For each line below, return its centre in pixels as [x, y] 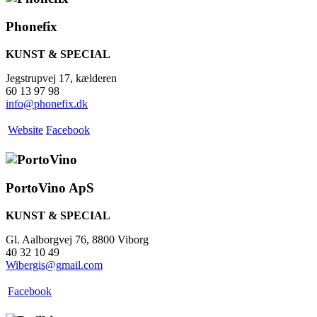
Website [25, 129]
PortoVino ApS [50, 188]
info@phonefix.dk [47, 103]
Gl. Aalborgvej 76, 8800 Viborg [77, 240]
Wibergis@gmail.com [54, 265]
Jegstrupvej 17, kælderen [61, 78]
